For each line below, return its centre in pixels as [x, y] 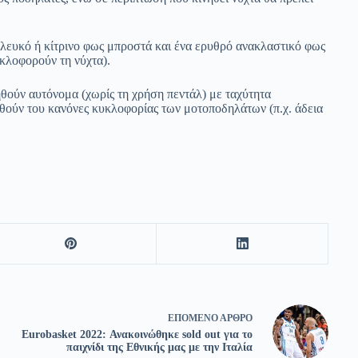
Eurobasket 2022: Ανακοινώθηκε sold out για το [137, 335]
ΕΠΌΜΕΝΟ [193, 318]
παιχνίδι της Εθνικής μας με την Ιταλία [159, 348]
